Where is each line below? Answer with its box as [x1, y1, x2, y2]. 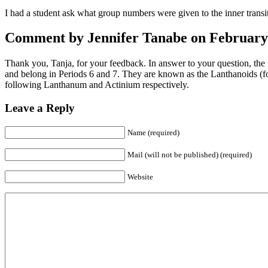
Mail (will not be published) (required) [127, 150, 252, 159]
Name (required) [127, 127, 179, 137]
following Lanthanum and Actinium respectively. [5, 80, 189, 90]
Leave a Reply [5, 102, 75, 115]
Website [127, 172, 153, 181]
